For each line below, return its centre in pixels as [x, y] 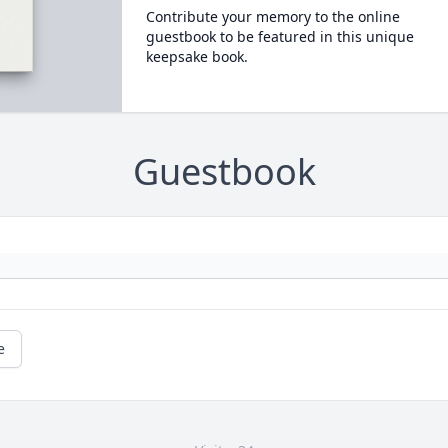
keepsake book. [196, 56]
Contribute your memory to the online [272, 16]
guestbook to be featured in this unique [279, 36]
